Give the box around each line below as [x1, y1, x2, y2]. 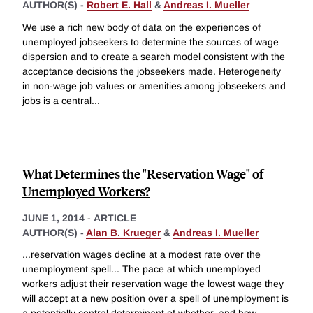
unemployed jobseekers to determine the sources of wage [22, 36, 279, 48]
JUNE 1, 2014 [22, 212, 85, 224]
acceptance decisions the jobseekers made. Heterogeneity [22, 65, 281, 77]
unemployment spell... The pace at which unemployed [22, 263, 261, 275]
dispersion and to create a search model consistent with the [22, 50, 285, 62]
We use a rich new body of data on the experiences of [22, 21, 261, 33]
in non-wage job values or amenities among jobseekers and [22, 80, 286, 92]
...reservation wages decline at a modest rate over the [22, 249, 261, 261]
